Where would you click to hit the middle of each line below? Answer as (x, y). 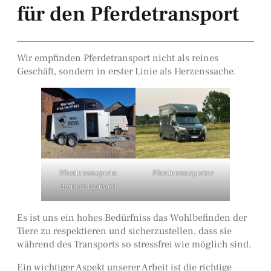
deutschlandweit (88, 187)
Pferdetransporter (183, 173)
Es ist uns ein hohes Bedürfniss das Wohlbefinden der (132, 217)
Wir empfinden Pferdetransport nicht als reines (118, 58)
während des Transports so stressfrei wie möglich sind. (134, 244)
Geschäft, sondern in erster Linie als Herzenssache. (127, 71)
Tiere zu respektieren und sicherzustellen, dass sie (124, 230)
